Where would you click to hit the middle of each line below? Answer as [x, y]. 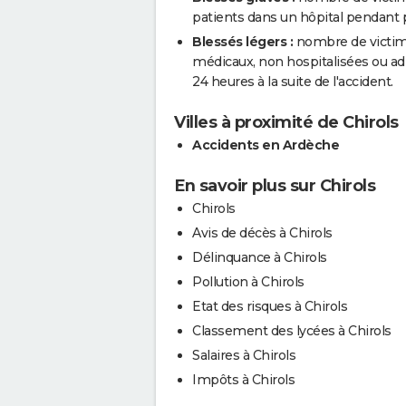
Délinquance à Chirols [260, 258]
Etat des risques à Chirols [270, 307]
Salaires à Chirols [244, 356]
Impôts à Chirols [243, 380]
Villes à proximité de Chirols [286, 123]
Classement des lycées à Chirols [292, 331]
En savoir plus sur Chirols [275, 186]
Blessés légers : [242, 42]
